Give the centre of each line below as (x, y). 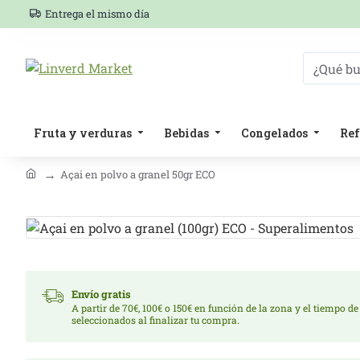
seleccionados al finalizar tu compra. (155, 319)
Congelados (274, 133)
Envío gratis (101, 294)
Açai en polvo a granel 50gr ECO (138, 174)
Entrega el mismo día (97, 14)
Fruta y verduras (83, 133)
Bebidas (186, 133)
